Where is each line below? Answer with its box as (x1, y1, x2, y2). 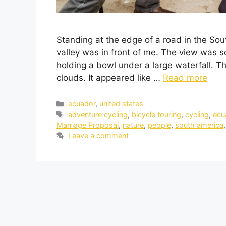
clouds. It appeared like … (56, 72, 163, 83)
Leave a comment (68, 131, 129, 140)
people (148, 121, 171, 130)
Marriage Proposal (56, 121, 119, 130)
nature (123, 121, 144, 130)
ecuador (68, 99, 96, 108)
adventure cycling (68, 110, 128, 119)
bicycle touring (132, 110, 182, 119)
